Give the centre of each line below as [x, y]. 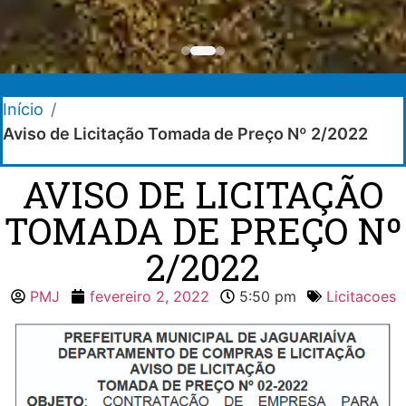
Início [23, 109]
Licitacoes [361, 296]
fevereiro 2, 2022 [149, 296]
